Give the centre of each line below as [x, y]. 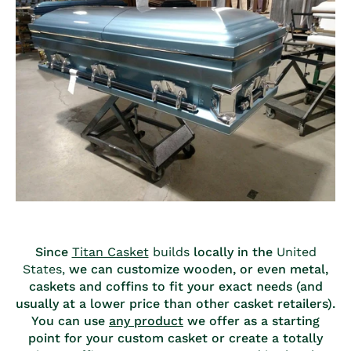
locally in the [235, 251]
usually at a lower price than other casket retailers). [175, 303]
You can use [70, 320]
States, [44, 269]
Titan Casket [110, 251]
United [296, 251]
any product [146, 320]
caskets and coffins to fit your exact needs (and [175, 286]
